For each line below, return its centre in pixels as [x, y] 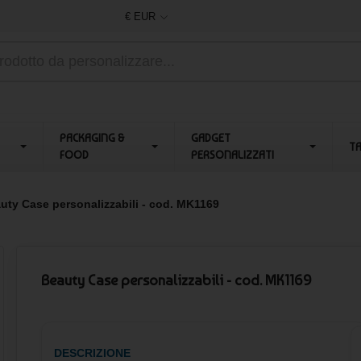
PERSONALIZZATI [232, 155]
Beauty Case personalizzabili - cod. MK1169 [176, 280]
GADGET [210, 138]
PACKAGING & [91, 138]
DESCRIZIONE [92, 353]
